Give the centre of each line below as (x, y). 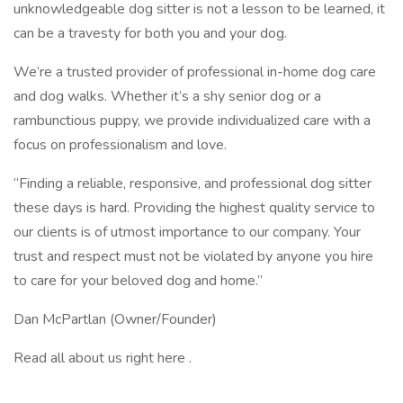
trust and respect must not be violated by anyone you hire (193, 256)
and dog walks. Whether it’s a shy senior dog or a (167, 96)
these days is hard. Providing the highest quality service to (194, 208)
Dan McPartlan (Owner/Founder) (115, 319)
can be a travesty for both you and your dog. (150, 33)
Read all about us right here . (103, 358)
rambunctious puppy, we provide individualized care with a (192, 121)
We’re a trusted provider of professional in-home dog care (195, 72)
